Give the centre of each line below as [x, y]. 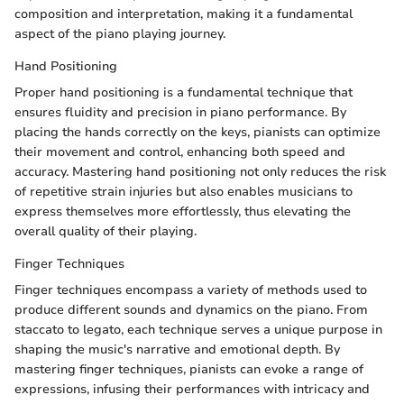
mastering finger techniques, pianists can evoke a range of [189, 370]
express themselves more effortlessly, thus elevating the [183, 212]
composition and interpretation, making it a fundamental [184, 14]
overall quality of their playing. [106, 232]
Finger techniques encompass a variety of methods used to [191, 290]
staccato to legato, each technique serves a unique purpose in [198, 330]
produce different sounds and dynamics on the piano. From [191, 310]
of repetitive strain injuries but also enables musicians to [184, 192]
